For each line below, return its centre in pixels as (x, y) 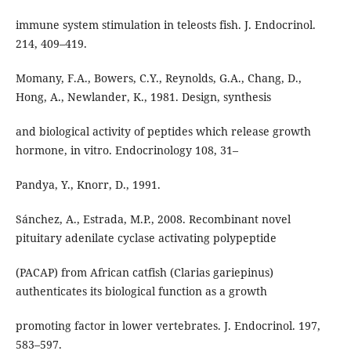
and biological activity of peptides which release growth (163, 132)
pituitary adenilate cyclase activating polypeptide (146, 238)
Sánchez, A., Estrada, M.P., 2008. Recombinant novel (153, 219)
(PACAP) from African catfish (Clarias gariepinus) (144, 273)
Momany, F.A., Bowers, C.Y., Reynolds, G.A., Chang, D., (158, 78)
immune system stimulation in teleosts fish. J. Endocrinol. (165, 25)
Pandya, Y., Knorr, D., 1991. (88, 185)
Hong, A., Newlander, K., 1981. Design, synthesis (143, 97)
